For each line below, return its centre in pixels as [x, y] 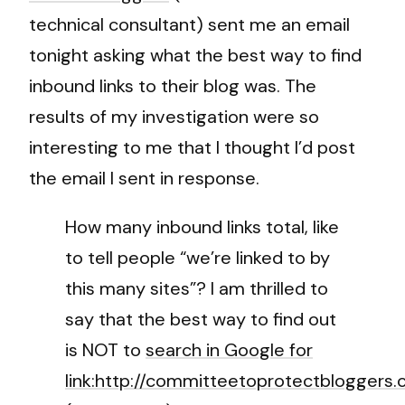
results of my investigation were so [174, 116]
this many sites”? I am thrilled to [197, 288]
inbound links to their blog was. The [173, 85]
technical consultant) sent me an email [189, 24]
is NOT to [105, 349]
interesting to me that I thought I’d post [192, 147]
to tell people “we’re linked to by [198, 257]
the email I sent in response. [144, 178]
